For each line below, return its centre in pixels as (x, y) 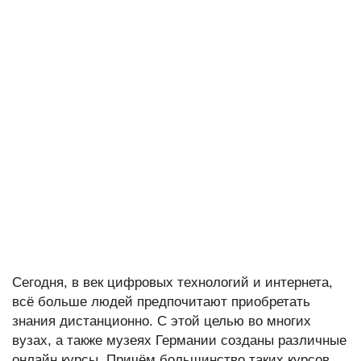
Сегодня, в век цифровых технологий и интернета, (172, 282)
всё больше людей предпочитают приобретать (161, 302)
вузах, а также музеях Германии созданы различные (179, 340)
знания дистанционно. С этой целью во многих (162, 321)
